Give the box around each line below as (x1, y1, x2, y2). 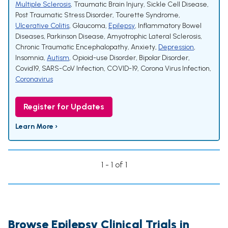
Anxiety (131, 43, 155, 52)
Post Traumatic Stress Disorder (15, 11, 112, 20)
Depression (158, 43, 194, 52)
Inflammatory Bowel (138, 21, 202, 31)
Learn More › (15, 122, 58, 131)
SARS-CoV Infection (42, 64, 104, 73)
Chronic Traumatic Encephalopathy (15, 43, 128, 52)
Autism (47, 53, 69, 63)
